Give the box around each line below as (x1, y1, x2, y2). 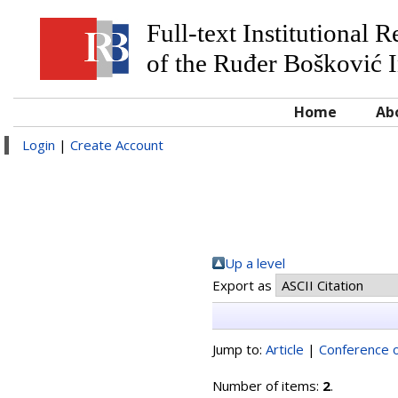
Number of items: (212, 377, 322, 394)
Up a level (225, 254, 285, 272)
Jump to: (212, 340, 266, 358)
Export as (212, 276, 275, 294)
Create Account (70, 136, 163, 154)
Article (266, 340, 304, 358)
